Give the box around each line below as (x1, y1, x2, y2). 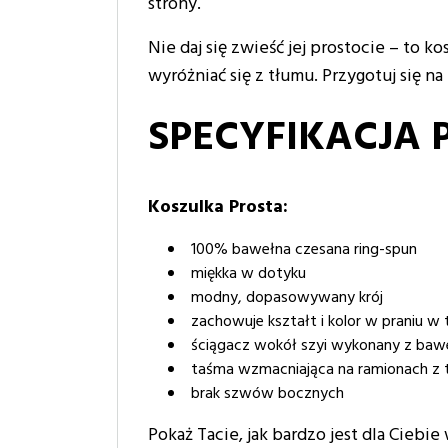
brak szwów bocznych (191, 381, 348, 407)
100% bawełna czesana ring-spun (191, 237, 421, 263)
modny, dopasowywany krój (191, 285, 387, 311)
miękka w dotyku (191, 261, 310, 287)
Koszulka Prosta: (148, 193, 288, 222)
